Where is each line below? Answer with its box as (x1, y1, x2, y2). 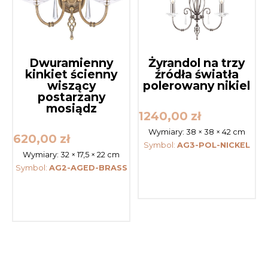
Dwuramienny (29, 56, 114, 71)
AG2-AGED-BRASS (48, 163, 127, 173)
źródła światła (154, 67, 239, 82)
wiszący (47, 78, 96, 93)
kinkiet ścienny (25, 67, 118, 82)
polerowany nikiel (143, 78, 251, 93)
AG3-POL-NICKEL (176, 141, 250, 150)
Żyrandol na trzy (148, 56, 245, 71)
